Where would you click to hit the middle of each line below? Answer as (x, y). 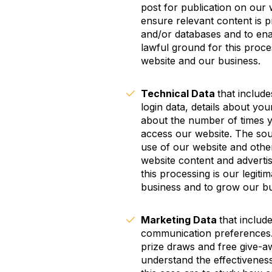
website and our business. (201, 60)
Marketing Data (180, 219)
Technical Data (179, 93)
